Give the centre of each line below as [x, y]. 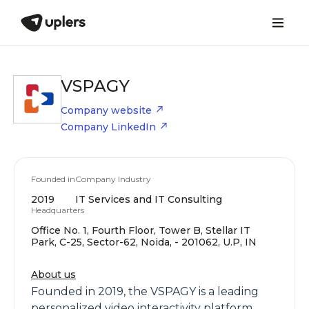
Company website [106, 110]
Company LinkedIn [108, 127]
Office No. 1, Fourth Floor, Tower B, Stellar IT [141, 230]
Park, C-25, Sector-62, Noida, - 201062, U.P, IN [144, 242]
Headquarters [58, 210]
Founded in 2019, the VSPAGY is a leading [145, 291]
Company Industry [113, 179]
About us [53, 275]
